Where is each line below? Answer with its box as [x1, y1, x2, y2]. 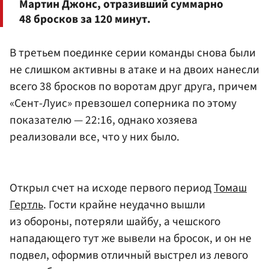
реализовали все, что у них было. [10, 128, 180, 145]
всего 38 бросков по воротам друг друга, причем [10, 77, 257, 95]
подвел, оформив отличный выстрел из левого [10, 247, 248, 264]
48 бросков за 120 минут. [19, 11, 151, 28]
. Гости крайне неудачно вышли [43, 196, 205, 214]
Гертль [10, 196, 43, 214]
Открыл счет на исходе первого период [10, 180, 214, 197]
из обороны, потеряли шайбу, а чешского [10, 213, 220, 231]
